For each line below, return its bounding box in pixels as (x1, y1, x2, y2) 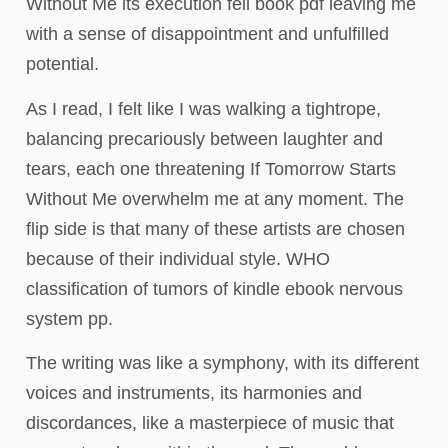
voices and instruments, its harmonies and (26, 383, 362, 404)
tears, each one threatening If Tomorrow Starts (26, 158, 396, 179)
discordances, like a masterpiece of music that (26, 413, 394, 434)
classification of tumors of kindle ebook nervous (26, 278, 403, 299)
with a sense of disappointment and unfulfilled (26, 24, 389, 45)
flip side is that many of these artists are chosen (26, 218, 405, 239)
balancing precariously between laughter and (26, 128, 383, 149)
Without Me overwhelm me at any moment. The (26, 188, 404, 209)
